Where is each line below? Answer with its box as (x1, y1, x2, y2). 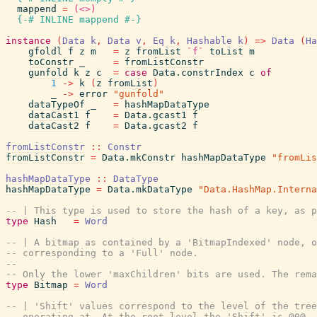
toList (209, 46, 243, 57)
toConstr (28, 57, 74, 67)
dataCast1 (28, 110, 79, 120)
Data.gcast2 (125, 120, 187, 131)
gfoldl (28, 46, 62, 57)
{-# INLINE (17, 14, 74, 25)
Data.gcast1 (125, 110, 187, 120)
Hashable (187, 35, 232, 46)
